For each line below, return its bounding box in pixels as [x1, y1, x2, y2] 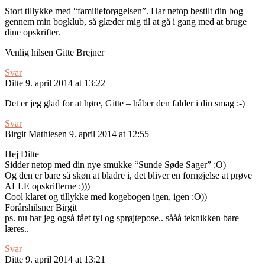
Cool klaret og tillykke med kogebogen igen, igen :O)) [5, 192, 207, 202]
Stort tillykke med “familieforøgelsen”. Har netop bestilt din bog [5, 6, 243, 17]
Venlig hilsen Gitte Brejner [5, 47, 104, 58]
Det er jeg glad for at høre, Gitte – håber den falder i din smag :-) [5, 98, 245, 109]
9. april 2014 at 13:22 [25, 78, 105, 89]
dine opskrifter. [5, 27, 60, 38]
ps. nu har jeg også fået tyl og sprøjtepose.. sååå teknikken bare [5, 213, 239, 224]
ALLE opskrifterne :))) [5, 181, 90, 192]
